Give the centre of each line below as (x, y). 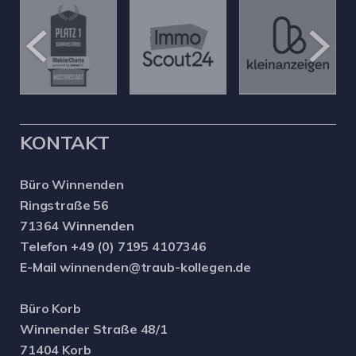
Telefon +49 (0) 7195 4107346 (113, 246)
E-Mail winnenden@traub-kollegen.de (136, 267)
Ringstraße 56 (65, 205)
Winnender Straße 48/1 (94, 329)
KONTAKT (65, 142)
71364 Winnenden (77, 225)
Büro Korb (50, 308)
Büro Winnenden (72, 184)
